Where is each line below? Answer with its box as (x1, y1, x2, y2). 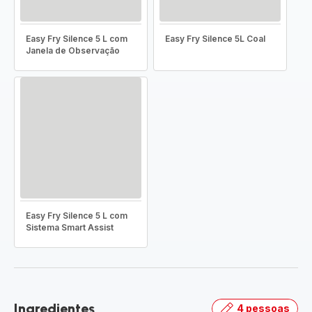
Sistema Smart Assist (26, 222, 114, 233)
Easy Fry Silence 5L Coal (165, 33, 265, 44)
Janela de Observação (26, 45, 120, 56)
